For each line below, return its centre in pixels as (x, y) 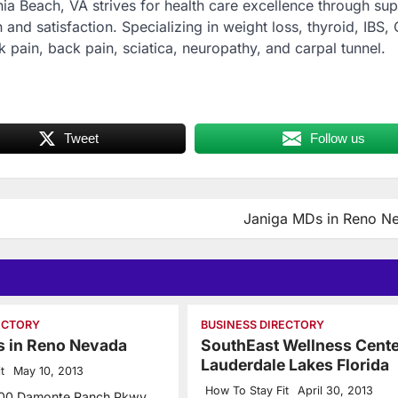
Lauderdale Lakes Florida (295, 364)
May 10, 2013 (49, 370)
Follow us (338, 138)
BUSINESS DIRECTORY (262, 324)
